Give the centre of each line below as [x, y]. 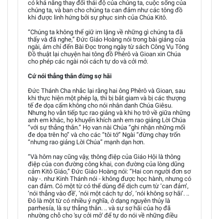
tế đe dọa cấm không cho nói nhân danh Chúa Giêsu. [100, 105]
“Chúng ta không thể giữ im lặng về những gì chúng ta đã [105, 32]
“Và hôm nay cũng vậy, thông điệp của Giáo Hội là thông [104, 157]
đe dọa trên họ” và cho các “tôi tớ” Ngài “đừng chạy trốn [104, 135]
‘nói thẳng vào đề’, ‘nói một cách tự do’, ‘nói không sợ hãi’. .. [109, 193]
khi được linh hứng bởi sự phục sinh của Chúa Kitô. [98, 17]
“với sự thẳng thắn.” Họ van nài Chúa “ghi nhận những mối [107, 127]
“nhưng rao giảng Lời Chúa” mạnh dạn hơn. [86, 142]
